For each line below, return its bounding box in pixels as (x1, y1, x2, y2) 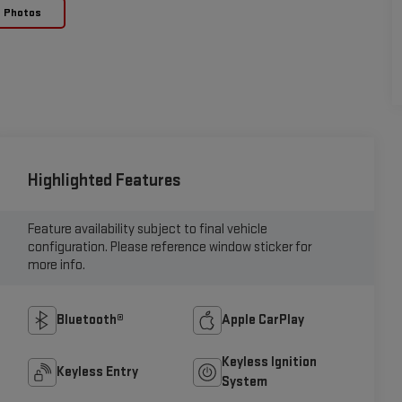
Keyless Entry (56, 363, 138, 380)
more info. (27, 257, 85, 275)
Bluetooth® (56, 310, 124, 328)
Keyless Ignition (222, 353, 318, 371)
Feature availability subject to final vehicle (27, 221, 267, 239)
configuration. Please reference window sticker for (27, 239, 311, 257)
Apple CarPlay (222, 310, 305, 328)
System (222, 372, 268, 390)
